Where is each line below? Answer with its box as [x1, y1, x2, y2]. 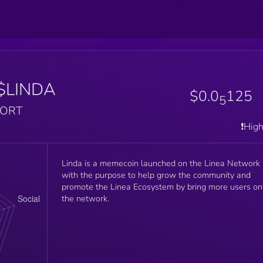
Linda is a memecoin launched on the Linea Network [61, 157, 260, 169]
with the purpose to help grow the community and [61, 168, 251, 181]
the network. [61, 192, 109, 204]
